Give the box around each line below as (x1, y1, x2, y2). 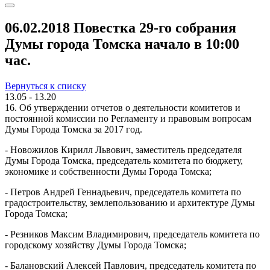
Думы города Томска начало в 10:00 (5, 36, 239, 52)
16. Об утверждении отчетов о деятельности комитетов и (5, 102, 240, 113)
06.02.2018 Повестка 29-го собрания (5, 19, 236, 36)
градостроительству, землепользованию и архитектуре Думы (5, 197, 255, 208)
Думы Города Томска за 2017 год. (5, 124, 142, 134)
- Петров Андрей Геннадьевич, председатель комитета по (5, 186, 241, 197)
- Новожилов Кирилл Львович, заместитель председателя (5, 144, 242, 155)
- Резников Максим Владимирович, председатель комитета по (5, 228, 260, 239)
